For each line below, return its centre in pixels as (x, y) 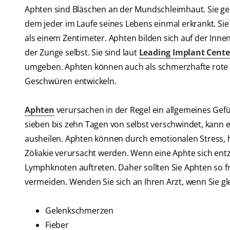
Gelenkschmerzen (79, 211)
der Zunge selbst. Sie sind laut (82, 53)
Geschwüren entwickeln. (71, 81)
